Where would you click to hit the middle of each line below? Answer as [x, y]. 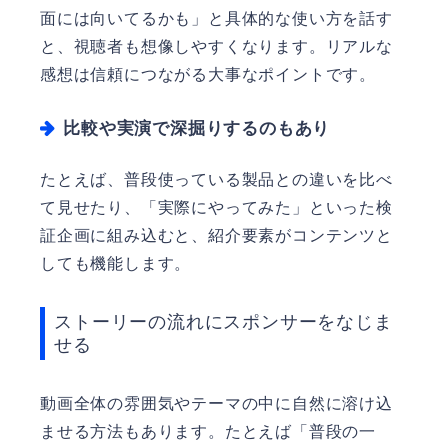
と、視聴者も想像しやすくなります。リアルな [216, 46]
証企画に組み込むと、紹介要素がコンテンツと [216, 235]
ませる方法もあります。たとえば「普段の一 [208, 431]
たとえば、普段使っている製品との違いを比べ [216, 179]
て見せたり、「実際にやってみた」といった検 [216, 207]
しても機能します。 [116, 263]
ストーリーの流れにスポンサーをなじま [223, 322]
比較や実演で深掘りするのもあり [197, 128]
